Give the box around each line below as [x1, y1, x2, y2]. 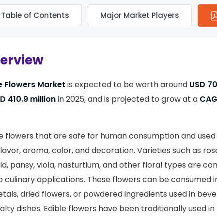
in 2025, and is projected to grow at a [56, 93, 200, 105]
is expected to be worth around [65, 79, 189, 90]
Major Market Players [100, 10, 179, 20]
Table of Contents [1, 10, 69, 20]
